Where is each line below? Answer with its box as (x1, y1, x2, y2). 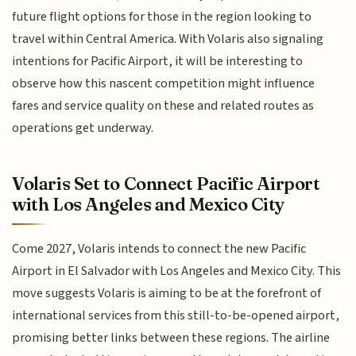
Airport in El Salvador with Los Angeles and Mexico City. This (12, 261, 342, 281)
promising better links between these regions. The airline (12, 327, 331, 347)
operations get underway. (12, 118, 154, 138)
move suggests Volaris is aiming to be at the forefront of (12, 283, 322, 303)
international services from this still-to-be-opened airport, (12, 305, 340, 325)
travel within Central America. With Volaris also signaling (12, 29, 324, 49)
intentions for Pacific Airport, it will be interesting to (12, 52, 304, 72)
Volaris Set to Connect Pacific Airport (12, 172, 320, 195)
